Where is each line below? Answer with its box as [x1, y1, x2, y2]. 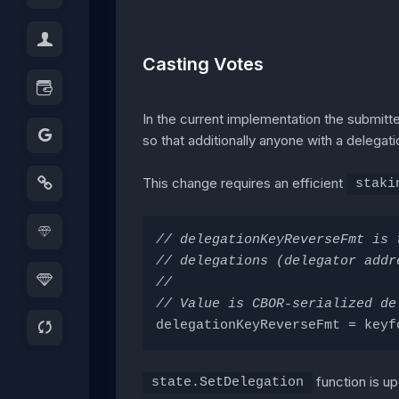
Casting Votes [142, 53, 264, 75]
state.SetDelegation [151, 375, 304, 391]
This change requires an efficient [142, 175, 346, 192]
